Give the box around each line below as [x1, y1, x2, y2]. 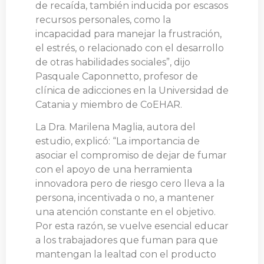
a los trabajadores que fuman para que [35, 235, 218, 246]
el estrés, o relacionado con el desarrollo [35, 42, 224, 54]
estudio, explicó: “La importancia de [35, 136, 200, 147]
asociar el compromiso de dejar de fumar [35, 150, 227, 161]
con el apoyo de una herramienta [35, 164, 192, 176]
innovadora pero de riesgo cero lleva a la [35, 178, 225, 190]
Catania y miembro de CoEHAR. [35, 98, 184, 110]
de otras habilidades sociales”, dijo [35, 56, 190, 68]
